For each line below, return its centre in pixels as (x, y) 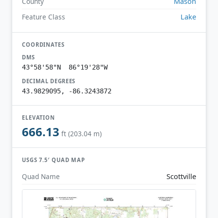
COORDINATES (43, 44)
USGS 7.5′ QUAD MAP (54, 160)
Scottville (181, 176)
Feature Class (44, 17)
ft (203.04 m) (82, 134)
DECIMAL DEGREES (49, 81)
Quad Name (41, 176)
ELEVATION (39, 117)
